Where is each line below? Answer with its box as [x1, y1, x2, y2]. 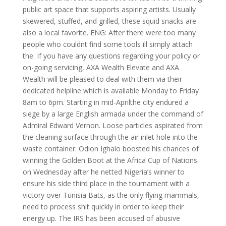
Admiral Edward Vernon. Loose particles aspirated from [22, 121, 203, 130]
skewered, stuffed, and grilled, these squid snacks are [22, 16, 196, 26]
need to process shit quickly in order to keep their [22, 202, 184, 211]
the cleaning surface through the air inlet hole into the [22, 132, 198, 142]
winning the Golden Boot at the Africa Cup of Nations [22, 155, 197, 165]
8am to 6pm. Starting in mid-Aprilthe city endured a [22, 97, 189, 107]
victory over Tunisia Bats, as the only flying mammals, [22, 190, 199, 200]
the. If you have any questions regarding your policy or [22, 51, 200, 61]
